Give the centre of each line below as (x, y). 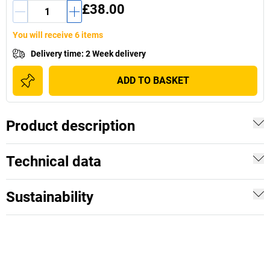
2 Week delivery (116, 54)
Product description (71, 126)
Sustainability (50, 197)
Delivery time (56, 54)
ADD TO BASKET (153, 80)
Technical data (54, 162)
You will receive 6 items (58, 35)
